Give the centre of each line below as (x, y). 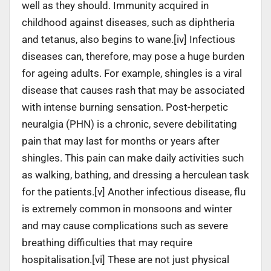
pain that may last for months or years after (121, 141)
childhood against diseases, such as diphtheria (128, 22)
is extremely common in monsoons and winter (127, 208)
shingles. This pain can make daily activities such (133, 158)
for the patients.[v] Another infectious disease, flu (134, 191)
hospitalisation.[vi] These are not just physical (126, 259)
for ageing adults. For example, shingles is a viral (132, 73)
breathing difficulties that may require (107, 242)
